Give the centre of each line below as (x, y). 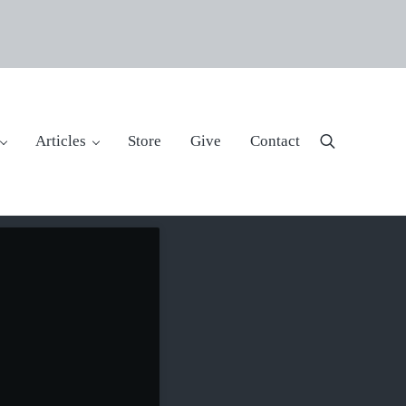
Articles (60, 141)
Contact (275, 141)
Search (348, 148)
